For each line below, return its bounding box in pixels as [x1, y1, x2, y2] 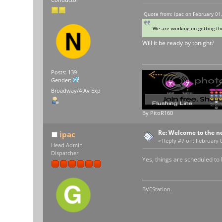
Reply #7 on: [162, 137, 195, 144]
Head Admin [51, 141, 83, 149]
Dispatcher [51, 149, 79, 157]
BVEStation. [142, 185, 172, 193]
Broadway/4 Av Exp [51, 87, 101, 95]
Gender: [51, 76, 73, 84]
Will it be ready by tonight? [142, 39, 214, 48]
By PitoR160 [142, 109, 173, 116]
